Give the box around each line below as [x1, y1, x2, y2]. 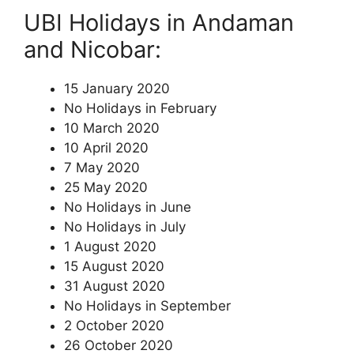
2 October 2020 [64, 318, 164, 333]
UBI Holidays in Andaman [24, 9, 294, 36]
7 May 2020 [64, 160, 140, 175]
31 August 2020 [64, 278, 165, 294]
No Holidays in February [64, 100, 217, 116]
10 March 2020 [64, 120, 160, 136]
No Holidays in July [64, 219, 186, 235]
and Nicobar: [24, 36, 161, 63]
